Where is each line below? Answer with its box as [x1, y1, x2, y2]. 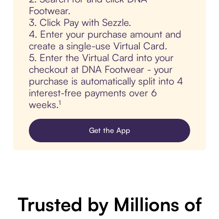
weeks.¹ [28, 98, 61, 111]
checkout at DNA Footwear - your [28, 63, 173, 76]
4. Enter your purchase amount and [28, 28, 181, 41]
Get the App [88, 126, 131, 135]
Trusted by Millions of [17, 193, 202, 216]
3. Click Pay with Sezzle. [28, 16, 131, 29]
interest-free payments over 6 [28, 87, 157, 99]
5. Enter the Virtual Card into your [28, 51, 174, 64]
